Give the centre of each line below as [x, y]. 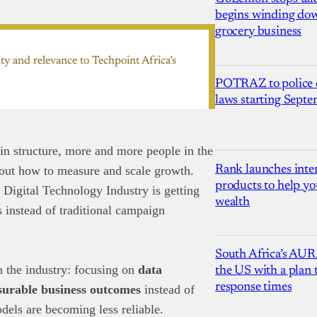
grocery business [259, 31]
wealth [232, 202]
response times [254, 288]
